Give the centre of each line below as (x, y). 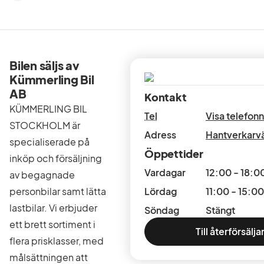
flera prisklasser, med (57, 241)
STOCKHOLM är (45, 125)
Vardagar (165, 172)
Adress (160, 135)
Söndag (162, 210)
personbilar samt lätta (58, 191)
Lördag (161, 191)
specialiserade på (49, 142)
